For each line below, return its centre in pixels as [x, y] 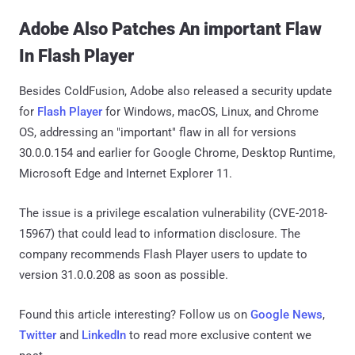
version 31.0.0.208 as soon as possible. [124, 275]
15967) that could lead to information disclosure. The [160, 233]
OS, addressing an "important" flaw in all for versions [158, 132]
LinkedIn [104, 335]
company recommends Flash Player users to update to [163, 254]
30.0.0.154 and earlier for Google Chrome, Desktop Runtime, [177, 153]
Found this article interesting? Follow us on [135, 314]
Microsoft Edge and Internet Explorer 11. [126, 173]
